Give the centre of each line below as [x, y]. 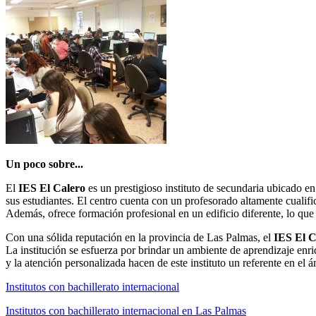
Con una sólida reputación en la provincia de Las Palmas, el [140, 237]
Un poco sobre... [44, 164]
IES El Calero [52, 188]
